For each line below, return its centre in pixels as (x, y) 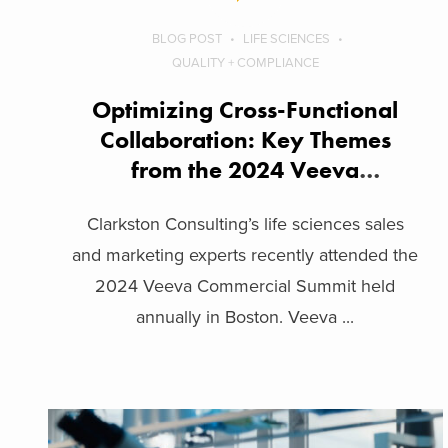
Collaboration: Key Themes (245, 139)
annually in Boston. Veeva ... (245, 316)
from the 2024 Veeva (245, 169)
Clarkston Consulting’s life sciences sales (245, 223)
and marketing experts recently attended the (245, 254)
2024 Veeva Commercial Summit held (245, 285)
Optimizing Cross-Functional (245, 109)
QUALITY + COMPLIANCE (245, 62)
